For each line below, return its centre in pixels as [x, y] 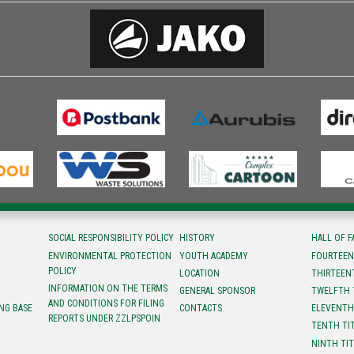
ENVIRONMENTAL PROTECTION [109, 256]
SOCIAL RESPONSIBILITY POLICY [111, 238]
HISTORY [198, 238]
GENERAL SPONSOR [218, 291]
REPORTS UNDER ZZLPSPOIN [104, 318]
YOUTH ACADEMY [214, 256]
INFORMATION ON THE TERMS [107, 288]
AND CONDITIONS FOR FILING [106, 303]
